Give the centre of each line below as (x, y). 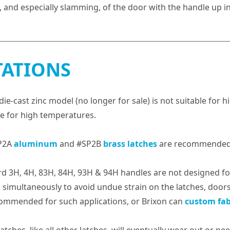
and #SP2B (80, 144)
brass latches (130, 144)
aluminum (35, 144)
